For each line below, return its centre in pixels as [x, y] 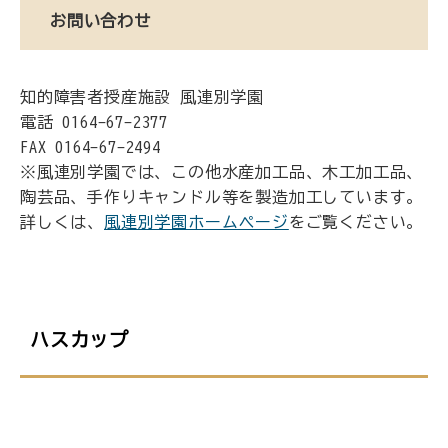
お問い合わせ [100, 20]
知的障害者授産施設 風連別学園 [142, 97]
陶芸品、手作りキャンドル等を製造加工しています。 [222, 197]
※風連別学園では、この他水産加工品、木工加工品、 [222, 172]
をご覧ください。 [356, 222]
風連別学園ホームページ [196, 222]
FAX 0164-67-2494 [90, 147]
